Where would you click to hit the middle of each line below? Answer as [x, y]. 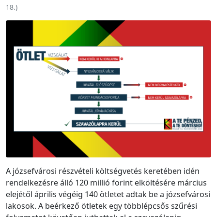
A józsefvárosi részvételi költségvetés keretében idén [103, 171]
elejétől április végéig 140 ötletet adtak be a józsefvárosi [108, 194]
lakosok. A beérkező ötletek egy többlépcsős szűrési [101, 206]
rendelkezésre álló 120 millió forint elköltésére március [106, 182]
